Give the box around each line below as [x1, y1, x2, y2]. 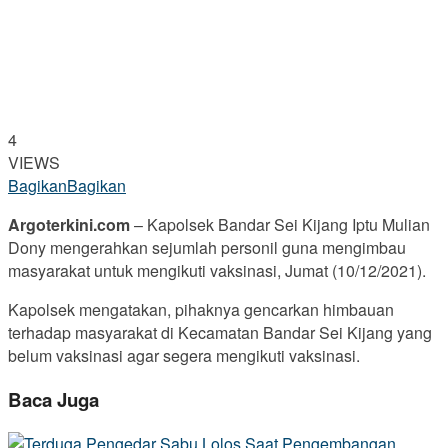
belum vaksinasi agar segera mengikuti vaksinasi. [8, 344, 360, 368]
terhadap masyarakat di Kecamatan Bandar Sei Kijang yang [8, 321, 432, 345]
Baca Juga [8, 386, 99, 414]
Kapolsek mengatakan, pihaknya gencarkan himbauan [8, 298, 394, 322]
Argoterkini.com [8, 213, 134, 237]
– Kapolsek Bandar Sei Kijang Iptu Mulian [134, 213, 430, 237]
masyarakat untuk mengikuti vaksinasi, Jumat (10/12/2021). [8, 259, 426, 283]
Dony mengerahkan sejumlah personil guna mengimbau [8, 236, 406, 260]
